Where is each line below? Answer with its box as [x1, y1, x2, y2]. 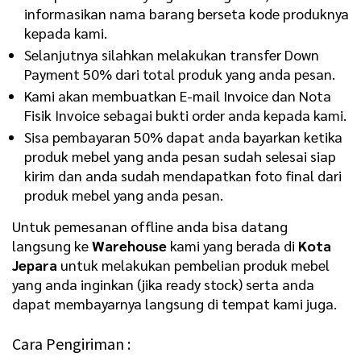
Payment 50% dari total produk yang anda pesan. [24, 64, 335, 83]
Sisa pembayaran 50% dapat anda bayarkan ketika [24, 127, 342, 146]
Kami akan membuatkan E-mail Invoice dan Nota [24, 85, 331, 105]
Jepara [12, 255, 57, 274]
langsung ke [12, 235, 92, 255]
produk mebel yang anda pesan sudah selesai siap [24, 146, 336, 165]
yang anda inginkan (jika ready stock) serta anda [12, 274, 314, 293]
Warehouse [92, 235, 167, 255]
